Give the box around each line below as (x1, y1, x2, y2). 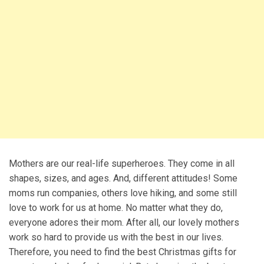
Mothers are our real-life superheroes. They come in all (9, 157, 235, 169)
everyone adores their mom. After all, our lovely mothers (9, 216, 239, 228)
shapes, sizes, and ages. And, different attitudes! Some (9, 172, 237, 184)
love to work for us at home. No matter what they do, (9, 202, 223, 213)
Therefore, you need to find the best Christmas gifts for (9, 246, 236, 258)
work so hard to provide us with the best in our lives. (9, 231, 223, 243)
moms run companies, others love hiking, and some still (9, 187, 237, 199)
